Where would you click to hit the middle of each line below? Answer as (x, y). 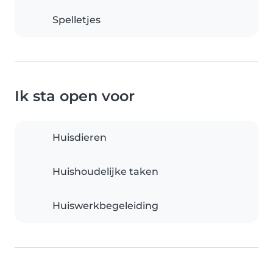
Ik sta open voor (75, 96)
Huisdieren (80, 138)
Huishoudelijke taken (105, 172)
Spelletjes (76, 20)
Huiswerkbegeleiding (105, 206)
